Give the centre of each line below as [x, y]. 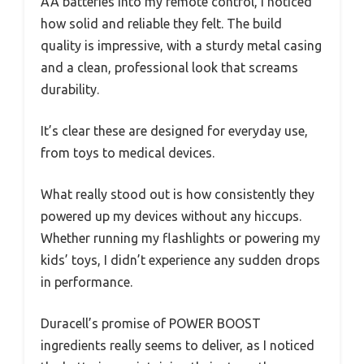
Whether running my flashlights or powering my [180, 238]
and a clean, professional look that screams [169, 67]
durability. [70, 89]
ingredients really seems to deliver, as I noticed [178, 345]
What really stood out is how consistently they [178, 194]
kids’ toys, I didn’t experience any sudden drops [180, 260]
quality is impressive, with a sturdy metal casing [181, 45]
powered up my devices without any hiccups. [171, 216]
